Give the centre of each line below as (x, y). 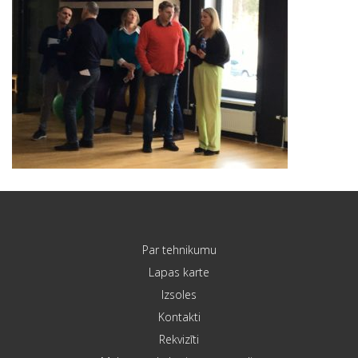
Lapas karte (179, 272)
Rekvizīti (179, 340)
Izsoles (179, 295)
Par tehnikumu (179, 250)
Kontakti (179, 317)
